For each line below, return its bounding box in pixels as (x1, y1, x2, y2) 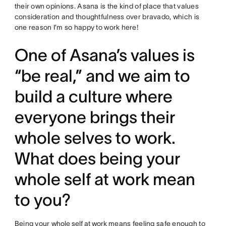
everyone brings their (14, 108, 175, 127)
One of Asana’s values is (14, 46, 195, 65)
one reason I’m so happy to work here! (14, 23, 139, 32)
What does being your (14, 149, 180, 168)
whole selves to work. (14, 129, 176, 148)
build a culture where (14, 87, 173, 106)
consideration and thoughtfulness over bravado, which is (14, 13, 200, 21)
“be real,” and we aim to (14, 67, 190, 86)
